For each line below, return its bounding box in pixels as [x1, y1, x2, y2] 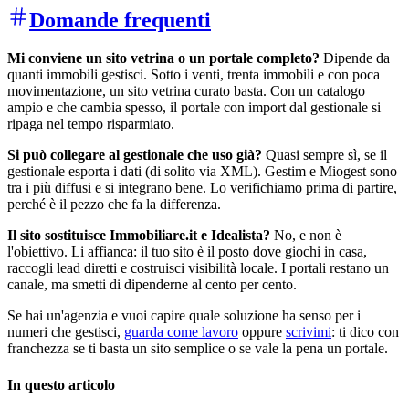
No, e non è [270, 227, 341, 244]
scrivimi [286, 324, 331, 341]
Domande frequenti [29, 7, 211, 32]
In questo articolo [7, 376, 115, 393]
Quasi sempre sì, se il [262, 147, 387, 163]
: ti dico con [331, 324, 399, 341]
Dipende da [320, 50, 390, 67]
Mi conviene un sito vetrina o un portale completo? [7, 50, 320, 67]
